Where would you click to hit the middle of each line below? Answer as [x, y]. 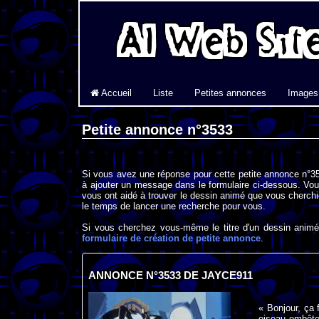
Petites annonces [230, 93]
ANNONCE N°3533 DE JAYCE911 [170, 276]
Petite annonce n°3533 [157, 130]
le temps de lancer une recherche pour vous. [174, 206]
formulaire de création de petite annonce [171, 239]
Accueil [115, 93]
